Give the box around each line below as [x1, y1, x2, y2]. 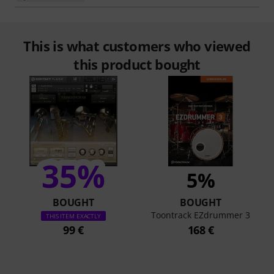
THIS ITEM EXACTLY [45, 212, 102, 220]
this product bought [73, 55, 201, 73]
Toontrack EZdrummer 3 [151, 209, 250, 221]
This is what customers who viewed [23, 37, 251, 55]
